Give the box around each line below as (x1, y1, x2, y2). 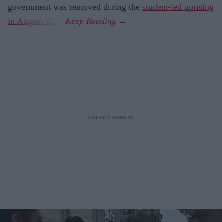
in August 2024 (8, 15, 63, 26)
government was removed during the (8, 1, 142, 12)
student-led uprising (142, 1, 214, 12)
